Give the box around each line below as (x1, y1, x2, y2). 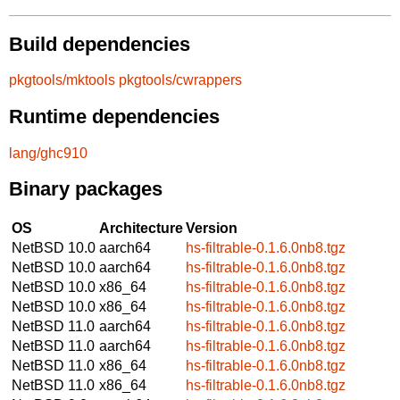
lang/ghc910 (9, 145, 87, 161)
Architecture (99, 220, 183, 236)
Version (186, 220, 237, 236)
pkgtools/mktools (9, 72, 115, 88)
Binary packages (9, 178, 162, 201)
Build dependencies (9, 32, 190, 55)
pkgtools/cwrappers (119, 72, 242, 88)
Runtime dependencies (9, 104, 220, 128)
